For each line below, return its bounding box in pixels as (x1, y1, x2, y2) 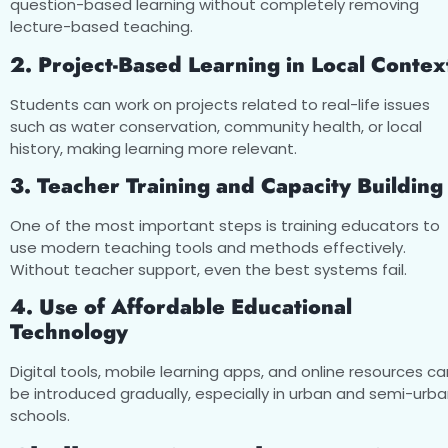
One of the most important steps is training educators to (10, 215, 440, 237)
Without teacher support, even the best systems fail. (10, 259, 407, 281)
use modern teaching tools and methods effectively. (10, 237, 406, 259)
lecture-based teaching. (10, 16, 193, 38)
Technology (10, 317, 128, 348)
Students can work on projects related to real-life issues (10, 93, 430, 115)
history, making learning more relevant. (10, 137, 297, 159)
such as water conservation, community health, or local (10, 115, 422, 137)
